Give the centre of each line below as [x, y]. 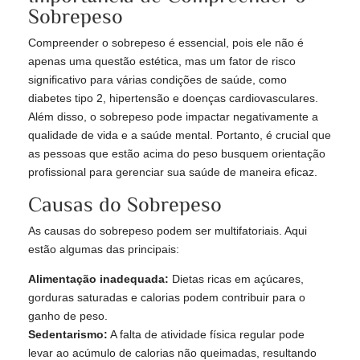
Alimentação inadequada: [98, 279]
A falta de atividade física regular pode [206, 335]
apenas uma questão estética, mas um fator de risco [162, 61]
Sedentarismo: [68, 335]
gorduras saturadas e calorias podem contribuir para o [167, 298]
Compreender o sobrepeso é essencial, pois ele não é [166, 43]
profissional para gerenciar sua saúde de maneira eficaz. [173, 172]
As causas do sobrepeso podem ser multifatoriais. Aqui [168, 231]
